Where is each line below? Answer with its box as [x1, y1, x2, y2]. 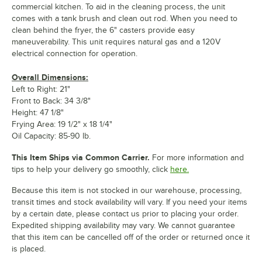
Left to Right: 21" [12, 84, 70, 94]
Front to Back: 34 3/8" [12, 96, 91, 105]
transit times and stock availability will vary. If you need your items [12, 197, 247, 206]
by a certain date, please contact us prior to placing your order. [12, 209, 239, 218]
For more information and [150, 153, 244, 162]
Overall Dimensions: [12, 72, 88, 82]
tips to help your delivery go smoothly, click [12, 164, 168, 174]
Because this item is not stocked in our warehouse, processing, [12, 185, 242, 195]
